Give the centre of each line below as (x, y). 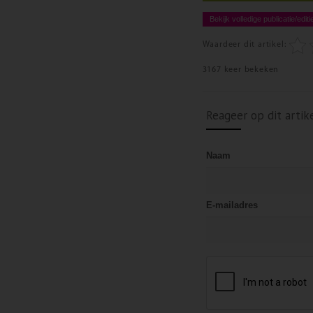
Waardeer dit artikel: (244, 44)
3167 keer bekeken (241, 70)
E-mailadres (232, 205)
